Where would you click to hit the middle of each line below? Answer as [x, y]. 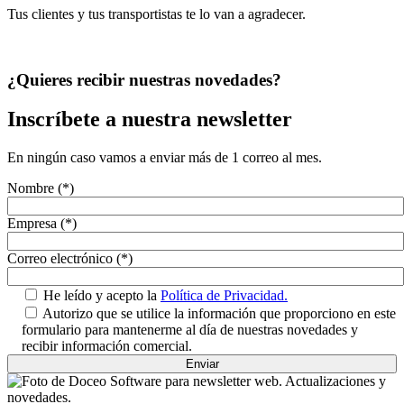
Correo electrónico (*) [70, 259]
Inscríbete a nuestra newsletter [150, 119]
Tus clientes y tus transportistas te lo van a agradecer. [156, 14]
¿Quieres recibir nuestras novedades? [144, 79]
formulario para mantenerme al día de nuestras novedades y [190, 330]
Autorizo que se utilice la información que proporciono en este [219, 314]
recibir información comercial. [107, 346]
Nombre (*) [41, 188]
